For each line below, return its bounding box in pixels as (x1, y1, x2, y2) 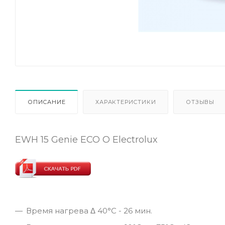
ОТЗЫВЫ (186, 98, 215, 105)
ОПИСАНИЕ (28, 98, 66, 105)
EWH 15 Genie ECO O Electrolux (15, 134, 158, 145)
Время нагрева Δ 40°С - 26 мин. (26, 205, 152, 215)
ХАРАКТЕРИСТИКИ (95, 98, 156, 105)
